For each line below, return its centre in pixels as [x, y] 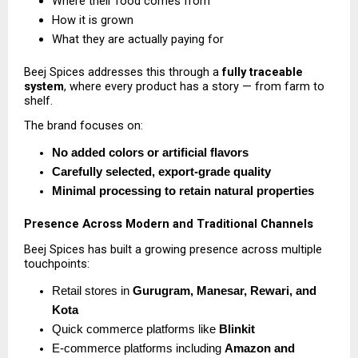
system [44, 86]
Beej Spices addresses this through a [123, 72]
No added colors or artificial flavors [150, 153]
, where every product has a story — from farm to [194, 86]
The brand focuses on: [84, 125]
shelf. [38, 100]
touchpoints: [57, 263]
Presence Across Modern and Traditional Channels [169, 224]
